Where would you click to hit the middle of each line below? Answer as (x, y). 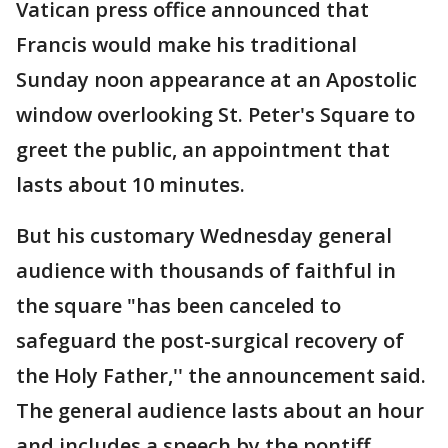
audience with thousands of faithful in (206, 271)
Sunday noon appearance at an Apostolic (216, 80)
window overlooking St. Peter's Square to (215, 115)
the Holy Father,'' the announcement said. (221, 376)
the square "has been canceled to (178, 306)
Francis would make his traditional (186, 45)
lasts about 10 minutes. (130, 185)
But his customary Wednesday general (204, 236)
